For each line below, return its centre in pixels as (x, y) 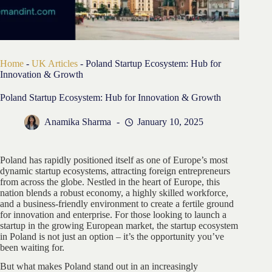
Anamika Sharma (78, 122)
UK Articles (55, 64)
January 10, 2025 (170, 122)
